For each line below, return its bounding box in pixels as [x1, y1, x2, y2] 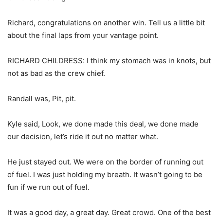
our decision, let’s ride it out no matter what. [7, 132, 158, 142]
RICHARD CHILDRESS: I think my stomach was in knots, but [7, 56, 211, 66]
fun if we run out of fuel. [7, 182, 90, 192]
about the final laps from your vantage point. [7, 31, 159, 40]
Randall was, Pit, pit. [7, 94, 76, 104]
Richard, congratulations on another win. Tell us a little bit [7, 18, 205, 28]
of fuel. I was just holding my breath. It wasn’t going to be [7, 170, 202, 180]
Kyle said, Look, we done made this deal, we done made [7, 119, 199, 129]
